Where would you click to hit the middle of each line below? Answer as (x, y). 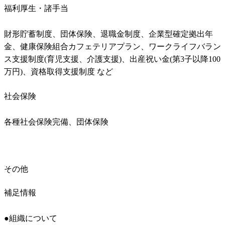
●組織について (31, 218)
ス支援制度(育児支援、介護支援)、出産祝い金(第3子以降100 (112, 59)
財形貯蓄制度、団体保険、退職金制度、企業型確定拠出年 (108, 34)
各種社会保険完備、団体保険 (56, 122)
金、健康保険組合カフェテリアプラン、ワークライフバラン (113, 47)
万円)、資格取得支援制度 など (59, 72)
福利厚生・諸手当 (36, 9)
